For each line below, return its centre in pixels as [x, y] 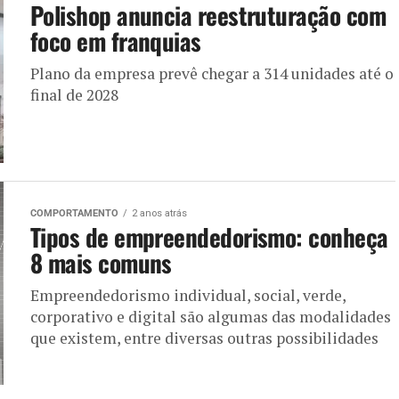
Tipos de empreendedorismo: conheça [209, 236]
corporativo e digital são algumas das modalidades [211, 316]
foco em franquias [116, 41]
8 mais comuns [101, 262]
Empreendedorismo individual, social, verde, [188, 295]
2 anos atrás [159, 213]
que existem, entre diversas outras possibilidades [204, 338]
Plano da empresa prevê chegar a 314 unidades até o [212, 73]
